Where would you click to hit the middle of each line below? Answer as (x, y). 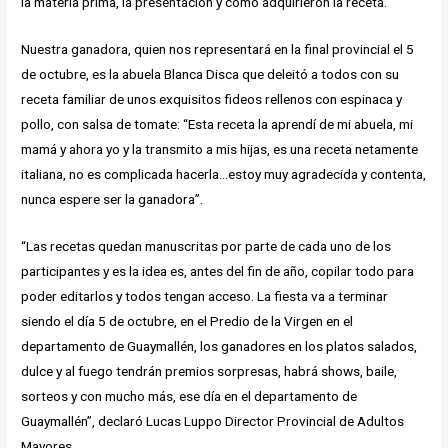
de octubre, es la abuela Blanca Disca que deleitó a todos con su (210, 74)
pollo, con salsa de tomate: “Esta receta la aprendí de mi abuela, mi (217, 124)
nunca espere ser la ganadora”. (112, 199)
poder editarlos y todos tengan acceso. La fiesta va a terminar (205, 296)
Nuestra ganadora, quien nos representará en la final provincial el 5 (218, 49)
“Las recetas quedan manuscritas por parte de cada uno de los (206, 246)
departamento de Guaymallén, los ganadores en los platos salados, (219, 346)
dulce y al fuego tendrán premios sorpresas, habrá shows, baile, (209, 371)
